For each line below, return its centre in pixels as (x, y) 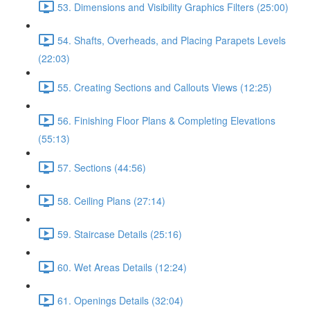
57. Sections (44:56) (102, 167)
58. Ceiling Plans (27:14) (111, 200)
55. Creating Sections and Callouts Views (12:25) (165, 87)
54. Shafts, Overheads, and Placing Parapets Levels (172, 40)
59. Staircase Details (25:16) (120, 234)
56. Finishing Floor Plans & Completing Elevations (166, 120)
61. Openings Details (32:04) (120, 300)
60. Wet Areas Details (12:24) (122, 267)
